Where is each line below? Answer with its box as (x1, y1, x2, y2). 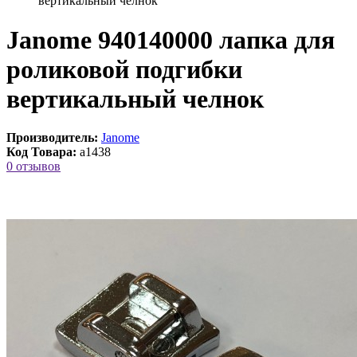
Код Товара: (6, 145, 76, 159)
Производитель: (6, 131, 98, 145)
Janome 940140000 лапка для (6, 25, 335, 54)
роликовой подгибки (6, 54, 242, 84)
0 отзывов (6, 159, 61, 174)
